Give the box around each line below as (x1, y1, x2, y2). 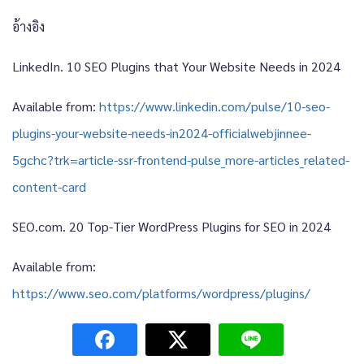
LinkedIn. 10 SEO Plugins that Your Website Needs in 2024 (12, 57, 340, 75)
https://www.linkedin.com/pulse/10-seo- (99, 97, 330, 115)
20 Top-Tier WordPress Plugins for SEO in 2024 (69, 217, 331, 235)
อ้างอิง (12, 17, 45, 35)
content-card (12, 177, 86, 195)
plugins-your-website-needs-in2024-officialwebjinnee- (12, 123, 311, 141)
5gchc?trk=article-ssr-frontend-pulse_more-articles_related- (12, 150, 349, 168)
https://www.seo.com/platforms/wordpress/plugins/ (12, 284, 310, 301)
